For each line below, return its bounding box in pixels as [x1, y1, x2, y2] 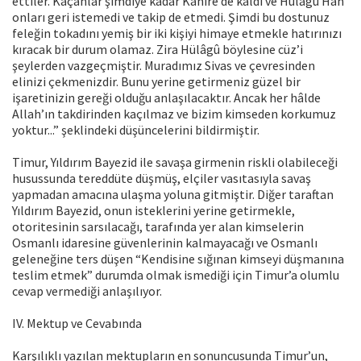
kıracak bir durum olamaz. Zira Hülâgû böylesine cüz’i [12, 41, 303, 58]
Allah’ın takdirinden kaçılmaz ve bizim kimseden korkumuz [12, 106, 336, 122]
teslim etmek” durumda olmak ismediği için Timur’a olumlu [12, 267, 339, 284]
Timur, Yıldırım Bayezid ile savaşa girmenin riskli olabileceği [12, 154, 338, 171]
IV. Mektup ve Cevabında [12, 315, 142, 332]
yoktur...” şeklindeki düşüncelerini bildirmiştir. [12, 122, 259, 139]
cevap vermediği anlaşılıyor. [12, 283, 162, 300]
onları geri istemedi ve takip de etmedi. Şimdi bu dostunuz [12, 9, 330, 26]
